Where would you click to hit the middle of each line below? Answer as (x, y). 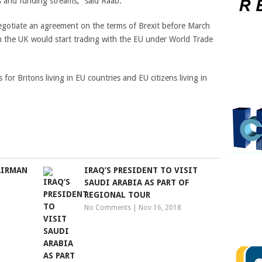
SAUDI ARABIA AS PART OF (137, 182)
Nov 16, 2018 (160, 208)
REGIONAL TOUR (118, 195)
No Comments (108, 208)
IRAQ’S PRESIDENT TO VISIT (141, 170)
